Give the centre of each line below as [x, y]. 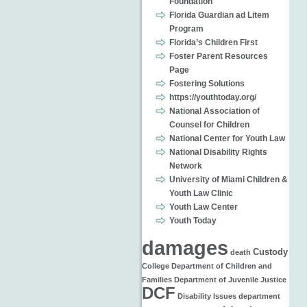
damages [185, 248]
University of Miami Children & [229, 180]
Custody [270, 252]
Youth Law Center [204, 207]
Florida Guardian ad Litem [219, 15]
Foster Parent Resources [219, 56]
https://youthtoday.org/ [213, 97]
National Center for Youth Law [227, 138]
